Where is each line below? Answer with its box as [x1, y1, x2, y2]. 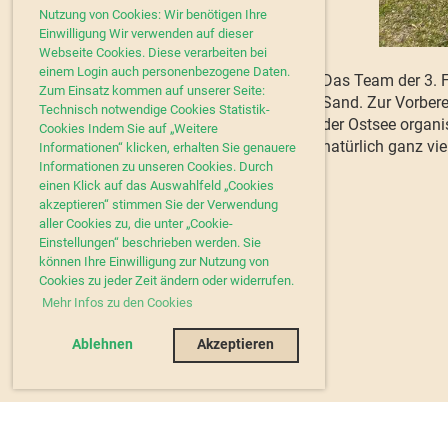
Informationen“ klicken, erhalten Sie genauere [39, 140, 296, 156]
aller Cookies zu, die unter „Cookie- [39, 216, 233, 232]
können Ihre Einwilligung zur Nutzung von [39, 254, 269, 270]
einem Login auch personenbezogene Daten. [39, 64, 290, 80]
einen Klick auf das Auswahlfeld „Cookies [39, 178, 274, 194]
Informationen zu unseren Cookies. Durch [39, 159, 273, 175]
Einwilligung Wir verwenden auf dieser [39, 26, 253, 42]
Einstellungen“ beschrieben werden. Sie [39, 235, 261, 251]
